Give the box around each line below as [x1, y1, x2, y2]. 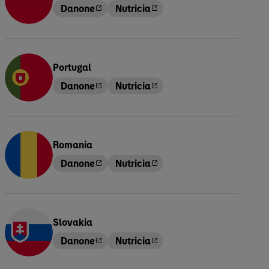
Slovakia [53, 215, 92, 228]
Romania [53, 138, 92, 151]
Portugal [53, 60, 91, 73]
